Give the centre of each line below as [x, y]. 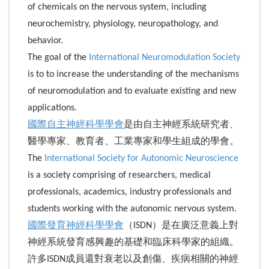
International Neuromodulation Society [165, 57]
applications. [52, 108]
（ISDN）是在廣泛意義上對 [181, 225]
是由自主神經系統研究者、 [181, 125]
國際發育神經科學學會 [76, 225]
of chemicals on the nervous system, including [117, 7]
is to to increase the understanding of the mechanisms [133, 74]
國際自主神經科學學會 [76, 125]
